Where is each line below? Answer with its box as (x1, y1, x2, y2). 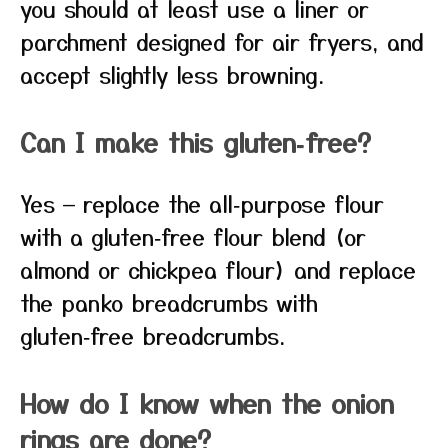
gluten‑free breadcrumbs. (20, 319, 285, 351)
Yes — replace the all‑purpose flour (20, 187, 384, 219)
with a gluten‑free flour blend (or (20, 220, 366, 252)
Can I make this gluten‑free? (20, 123, 371, 160)
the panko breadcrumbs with (20, 286, 318, 318)
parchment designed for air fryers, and (20, 25, 424, 57)
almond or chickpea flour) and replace (20, 253, 416, 285)
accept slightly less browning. (20, 58, 324, 90)
